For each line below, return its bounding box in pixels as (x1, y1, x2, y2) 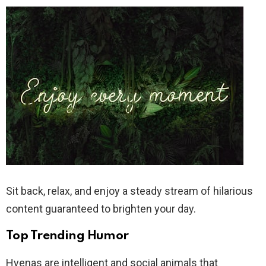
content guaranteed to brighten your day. (6, 202, 196, 215)
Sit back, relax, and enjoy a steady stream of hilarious (6, 184, 253, 197)
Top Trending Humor (6, 229, 129, 242)
